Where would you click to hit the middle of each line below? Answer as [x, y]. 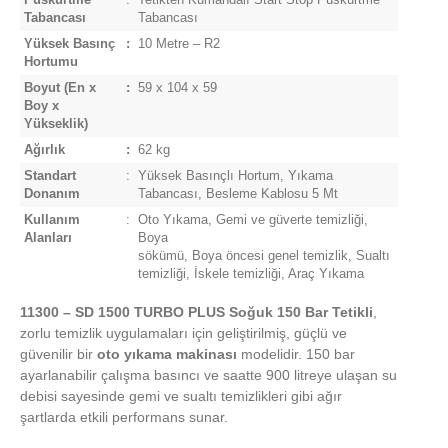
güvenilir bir [58, 354]
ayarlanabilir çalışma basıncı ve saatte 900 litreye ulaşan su [208, 375]
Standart [50, 176]
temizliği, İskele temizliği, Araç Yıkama [251, 274]
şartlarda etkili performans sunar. [124, 417]
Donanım [52, 194]
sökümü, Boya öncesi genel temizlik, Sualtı [264, 256]
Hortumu [51, 62]
